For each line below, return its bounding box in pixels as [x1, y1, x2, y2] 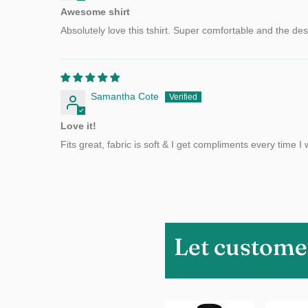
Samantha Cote [91, 91, 159, 102]
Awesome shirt [60, 6, 130, 17]
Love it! [60, 120, 96, 131]
